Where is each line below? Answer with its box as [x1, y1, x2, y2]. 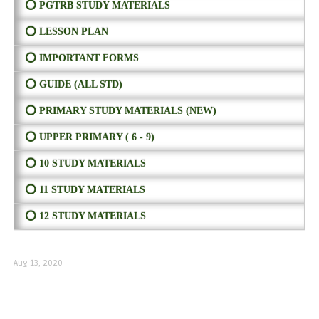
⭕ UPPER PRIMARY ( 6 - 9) [24, 132, 155, 143]
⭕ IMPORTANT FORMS [24, 53, 139, 64]
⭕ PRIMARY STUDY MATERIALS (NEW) [24, 105, 216, 117]
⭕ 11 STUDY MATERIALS [24, 184, 145, 196]
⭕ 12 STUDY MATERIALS [24, 211, 146, 222]
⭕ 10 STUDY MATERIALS [24, 158, 146, 169]
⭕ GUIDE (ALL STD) [24, 79, 122, 90]
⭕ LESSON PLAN [24, 26, 108, 38]
